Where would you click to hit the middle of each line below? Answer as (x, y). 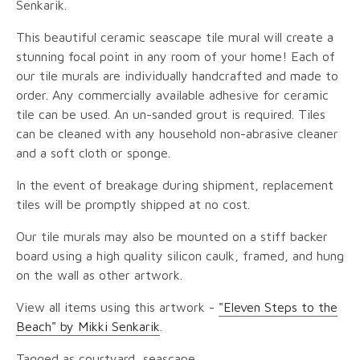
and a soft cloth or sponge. (93, 152)
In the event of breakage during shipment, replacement (175, 184)
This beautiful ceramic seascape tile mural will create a (175, 37)
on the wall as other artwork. (99, 274)
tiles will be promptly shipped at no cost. (133, 204)
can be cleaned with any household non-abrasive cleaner (177, 133)
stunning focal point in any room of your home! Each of (176, 56)
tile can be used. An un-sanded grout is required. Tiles (171, 114)
